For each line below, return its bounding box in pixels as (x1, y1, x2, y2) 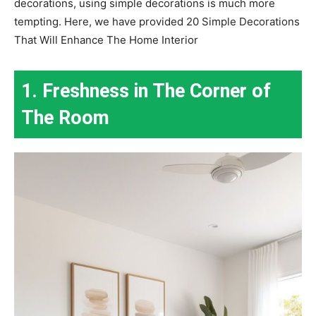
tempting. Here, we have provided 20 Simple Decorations (14, 14, 300, 28)
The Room (21, 106, 109, 129)
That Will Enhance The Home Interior (14, 32, 198, 47)
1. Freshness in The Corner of (21, 79, 271, 102)
